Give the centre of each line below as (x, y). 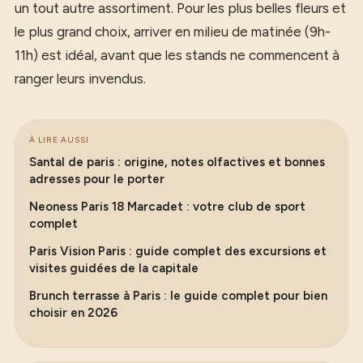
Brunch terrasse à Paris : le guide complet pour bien (178, 295)
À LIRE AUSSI (59, 139)
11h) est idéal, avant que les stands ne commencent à (177, 55)
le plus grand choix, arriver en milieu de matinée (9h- (173, 31)
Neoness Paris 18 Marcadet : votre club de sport (167, 206)
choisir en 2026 (73, 312)
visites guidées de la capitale (114, 268)
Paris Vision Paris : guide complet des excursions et (178, 251)
